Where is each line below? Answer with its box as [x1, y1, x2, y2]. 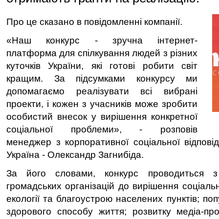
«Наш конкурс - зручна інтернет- [6, 35, 197, 45]
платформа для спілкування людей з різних [6, 48, 197, 58]
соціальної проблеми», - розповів [6, 124, 197, 134]
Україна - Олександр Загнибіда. [6, 150, 144, 160]
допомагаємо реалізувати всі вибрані [6, 86, 197, 96]
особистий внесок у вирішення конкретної [6, 111, 197, 122]
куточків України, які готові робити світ [6, 61, 197, 71]
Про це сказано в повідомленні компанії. [6, 17, 182, 27]
